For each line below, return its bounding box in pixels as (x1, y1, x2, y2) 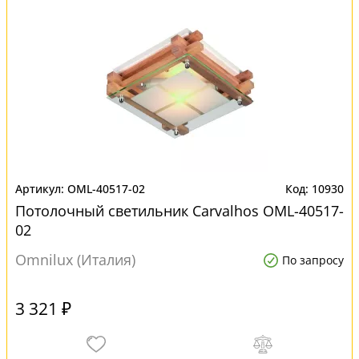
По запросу (282, 252, 344, 268)
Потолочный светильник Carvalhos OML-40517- (15, 201, 344, 220)
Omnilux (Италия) (15, 250, 135, 269)
